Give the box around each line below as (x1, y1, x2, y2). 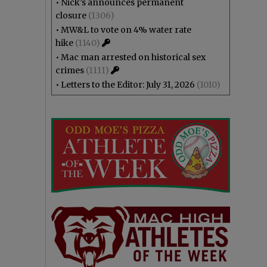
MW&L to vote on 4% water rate (61, 24, 191, 35)
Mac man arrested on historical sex (61, 52, 206, 63)
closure (55, 10, 86, 21)
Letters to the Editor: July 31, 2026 (61, 79, 195, 90)
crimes (55, 65, 84, 76)
